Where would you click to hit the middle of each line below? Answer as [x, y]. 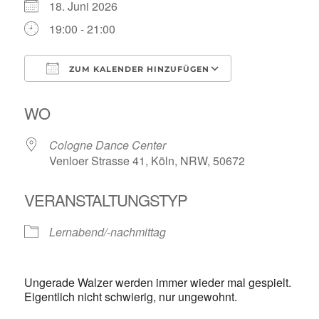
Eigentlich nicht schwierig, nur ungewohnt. [131, 297]
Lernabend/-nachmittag [108, 232]
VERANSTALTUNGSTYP [106, 200]
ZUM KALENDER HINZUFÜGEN [138, 69]
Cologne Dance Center [108, 145]
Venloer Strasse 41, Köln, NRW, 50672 [147, 161]
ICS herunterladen [96, 95]
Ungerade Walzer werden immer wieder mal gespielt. [158, 283]
